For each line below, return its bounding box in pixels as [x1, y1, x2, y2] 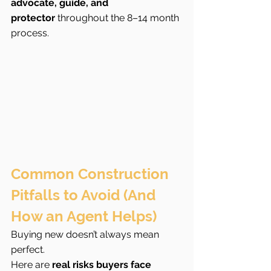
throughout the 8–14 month [55, 11, 181, 24]
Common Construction [11, 165, 172, 183]
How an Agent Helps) [11, 207, 157, 226]
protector [11, 11, 55, 24]
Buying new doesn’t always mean [11, 229, 162, 241]
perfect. [11, 244, 45, 256]
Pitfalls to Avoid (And [11, 186, 159, 204]
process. [11, 27, 49, 39]
